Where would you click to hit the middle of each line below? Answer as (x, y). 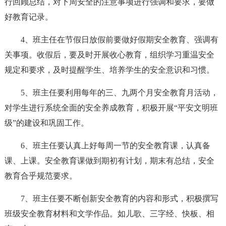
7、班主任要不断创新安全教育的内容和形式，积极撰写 (119, 199)
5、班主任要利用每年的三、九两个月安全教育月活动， (119, 93)
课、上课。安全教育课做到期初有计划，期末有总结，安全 (109, 161)
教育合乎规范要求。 (41, 176)
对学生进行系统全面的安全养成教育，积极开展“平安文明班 (111, 108)
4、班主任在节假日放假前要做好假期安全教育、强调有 (119, 40)
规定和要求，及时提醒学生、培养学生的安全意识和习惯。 (109, 70)
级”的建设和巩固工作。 (46, 123)
